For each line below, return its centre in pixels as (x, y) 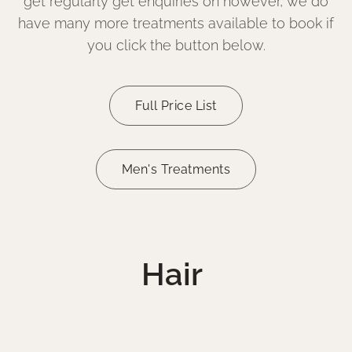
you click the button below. (176, 45)
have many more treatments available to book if (176, 23)
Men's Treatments (176, 169)
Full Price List (176, 106)
